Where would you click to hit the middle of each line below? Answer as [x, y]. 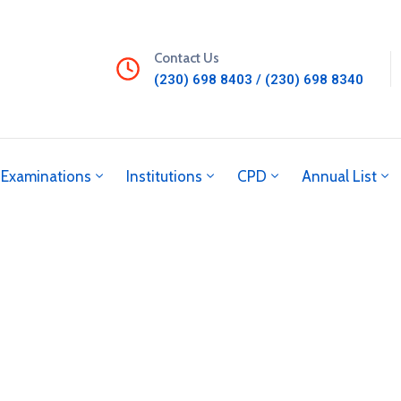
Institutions [164, 176]
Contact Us [186, 58]
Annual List [339, 176]
